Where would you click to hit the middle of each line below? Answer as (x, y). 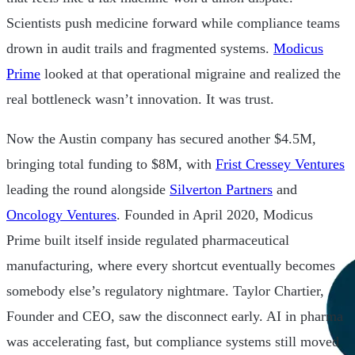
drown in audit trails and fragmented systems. (140, 48)
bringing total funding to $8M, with (111, 164)
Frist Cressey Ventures (280, 164)
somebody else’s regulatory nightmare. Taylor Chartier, (165, 290)
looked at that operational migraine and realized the (191, 73)
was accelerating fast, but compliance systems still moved (173, 341)
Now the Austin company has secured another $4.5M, (161, 138)
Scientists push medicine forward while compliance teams (173, 23)
